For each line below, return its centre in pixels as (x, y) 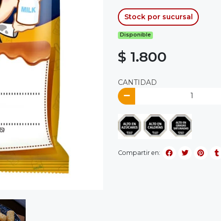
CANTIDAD (137, 83)
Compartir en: (139, 153)
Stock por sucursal (158, 17)
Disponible (136, 35)
